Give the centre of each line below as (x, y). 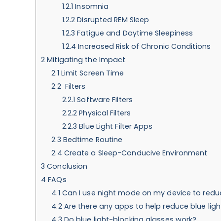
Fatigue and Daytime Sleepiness (134, 33)
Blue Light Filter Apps (115, 126)
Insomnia (91, 6)
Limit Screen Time (92, 73)
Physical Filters (104, 113)
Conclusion (66, 166)
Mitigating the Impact (85, 59)
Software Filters (104, 99)
